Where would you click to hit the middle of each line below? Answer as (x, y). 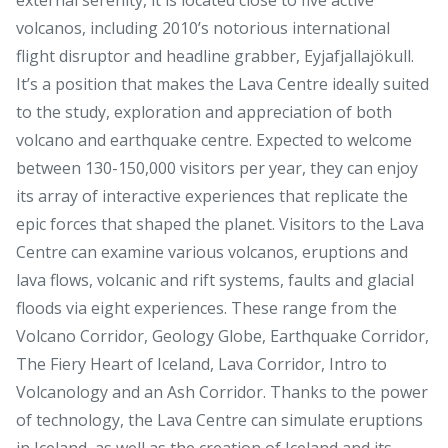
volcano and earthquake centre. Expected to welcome (214, 139)
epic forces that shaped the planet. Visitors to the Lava (220, 223)
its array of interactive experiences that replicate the (212, 195)
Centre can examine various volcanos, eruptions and (212, 251)
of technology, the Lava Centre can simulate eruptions (219, 419)
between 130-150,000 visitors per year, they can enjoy (217, 167)
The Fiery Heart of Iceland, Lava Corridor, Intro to (201, 363)
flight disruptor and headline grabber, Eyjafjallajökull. (215, 55)
